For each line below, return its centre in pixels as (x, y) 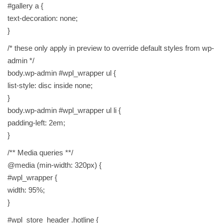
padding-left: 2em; (36, 123)
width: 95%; (26, 190)
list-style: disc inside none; (50, 86)
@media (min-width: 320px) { (55, 165)
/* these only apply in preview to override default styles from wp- (111, 48)
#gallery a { (25, 6)
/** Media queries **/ (40, 153)
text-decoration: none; (43, 18)
